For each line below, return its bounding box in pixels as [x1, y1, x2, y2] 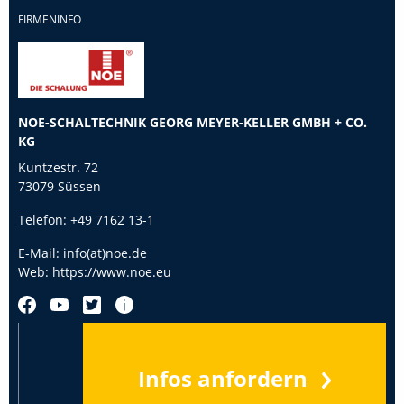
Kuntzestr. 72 [18, 158, 98, 176]
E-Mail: [18, 243, 60, 262]
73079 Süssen [18, 177, 101, 195]
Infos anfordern [138, 363, 308, 394]
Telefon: [18, 210, 67, 228]
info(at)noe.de [63, 243, 147, 262]
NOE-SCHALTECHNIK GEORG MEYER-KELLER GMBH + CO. [18, 113, 367, 131]
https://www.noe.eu [52, 262, 171, 280]
